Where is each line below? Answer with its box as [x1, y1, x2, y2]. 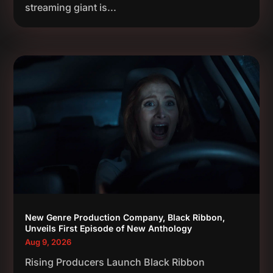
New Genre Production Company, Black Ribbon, [25, 212, 225, 223]
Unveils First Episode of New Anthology [25, 223, 193, 234]
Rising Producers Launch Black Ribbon [25, 256, 205, 269]
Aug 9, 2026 [25, 237, 72, 247]
